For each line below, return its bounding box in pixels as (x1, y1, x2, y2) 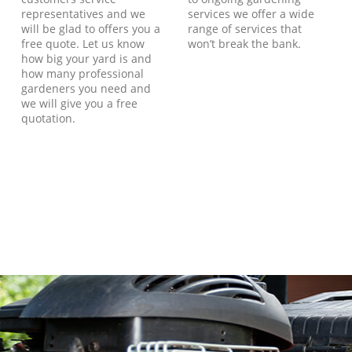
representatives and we (21, 5, 146, 21)
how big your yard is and (21, 50, 152, 66)
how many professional (21, 65, 145, 81)
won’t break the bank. (187, 35, 301, 51)
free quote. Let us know (21, 35, 145, 51)
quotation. (21, 110, 76, 126)
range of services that (187, 20, 302, 36)
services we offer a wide (187, 5, 314, 21)
